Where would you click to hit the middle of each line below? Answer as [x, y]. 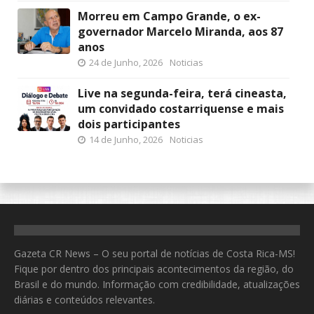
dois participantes [129, 124]
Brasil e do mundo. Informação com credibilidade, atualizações [157, 285]
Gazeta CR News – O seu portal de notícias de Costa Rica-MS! [155, 254]
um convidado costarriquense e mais [181, 109]
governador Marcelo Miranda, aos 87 [180, 32]
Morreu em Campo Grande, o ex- [169, 16]
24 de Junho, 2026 [126, 63]
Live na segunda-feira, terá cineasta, [182, 94]
